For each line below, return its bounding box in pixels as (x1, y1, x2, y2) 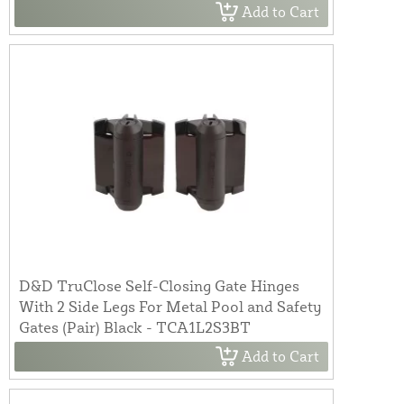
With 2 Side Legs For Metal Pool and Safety (19, 296, 322, 316)
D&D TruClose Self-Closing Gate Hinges (19, 275, 299, 295)
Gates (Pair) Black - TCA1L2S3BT (19, 317, 251, 336)
